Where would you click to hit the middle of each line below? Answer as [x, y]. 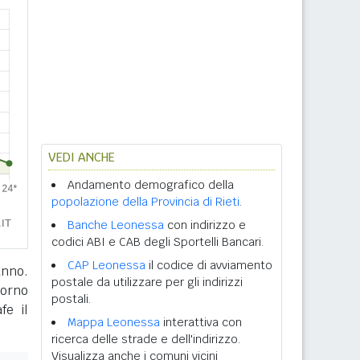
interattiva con [201, 322]
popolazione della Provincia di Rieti [145, 202]
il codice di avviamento [209, 265]
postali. [71, 299]
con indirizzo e [205, 225]
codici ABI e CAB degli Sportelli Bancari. [157, 242]
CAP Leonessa [106, 265]
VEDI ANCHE [82, 157]
